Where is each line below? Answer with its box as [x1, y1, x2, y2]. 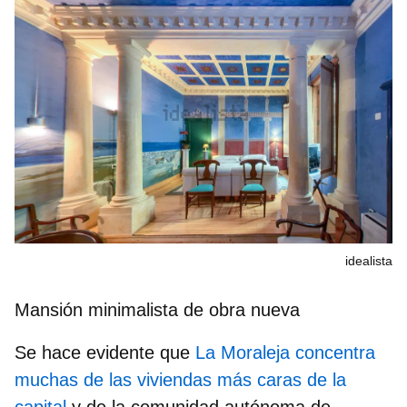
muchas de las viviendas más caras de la [15, 369, 346, 390]
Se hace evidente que [15, 342, 195, 362]
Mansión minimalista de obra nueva [15, 299, 300, 320]
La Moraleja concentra [195, 342, 375, 362]
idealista [345, 253, 392, 268]
